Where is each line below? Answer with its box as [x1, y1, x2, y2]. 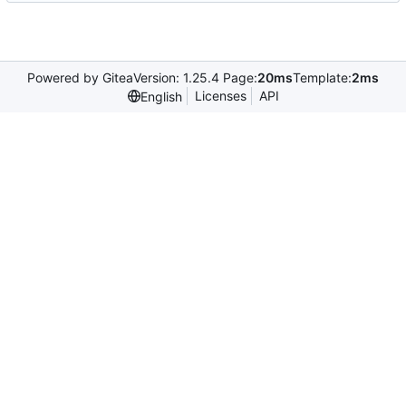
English [140, 88, 182, 104]
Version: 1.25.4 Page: [133, 70, 257, 86]
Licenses [194, 88, 246, 104]
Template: [293, 70, 352, 86]
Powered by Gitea [27, 70, 133, 86]
